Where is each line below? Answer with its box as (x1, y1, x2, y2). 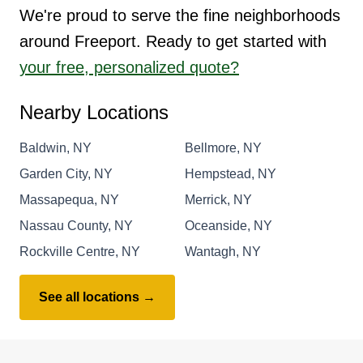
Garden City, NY (19, 166, 113, 181)
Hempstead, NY (185, 166, 276, 181)
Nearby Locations (19, 100, 169, 123)
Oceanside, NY (185, 218, 272, 233)
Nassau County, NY (19, 218, 133, 233)
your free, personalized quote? (19, 58, 239, 76)
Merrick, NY (185, 192, 252, 207)
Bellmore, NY (185, 140, 262, 155)
